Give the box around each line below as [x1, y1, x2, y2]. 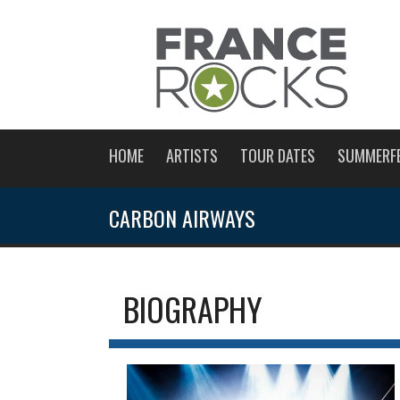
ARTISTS [166, 144, 218, 167]
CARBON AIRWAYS [109, 202, 255, 234]
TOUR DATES [240, 144, 315, 167]
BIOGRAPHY [123, 284, 262, 332]
